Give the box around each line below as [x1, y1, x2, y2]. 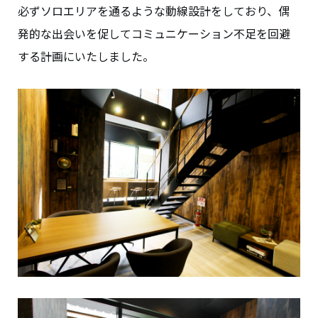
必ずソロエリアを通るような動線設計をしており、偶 [18, 2, 290, 20]
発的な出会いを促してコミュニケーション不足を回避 [18, 25, 290, 43]
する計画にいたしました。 [18, 48, 154, 65]
